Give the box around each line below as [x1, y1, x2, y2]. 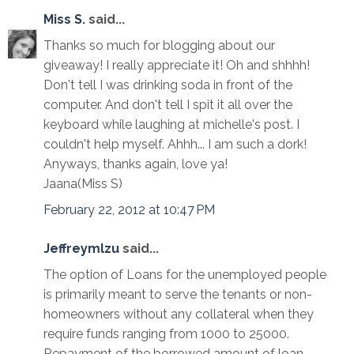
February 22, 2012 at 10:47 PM [43, 202, 215, 218]
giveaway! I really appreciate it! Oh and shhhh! [43, 58, 310, 73]
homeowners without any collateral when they [43, 307, 314, 322]
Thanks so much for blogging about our [43, 38, 275, 54]
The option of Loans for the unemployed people [43, 267, 326, 283]
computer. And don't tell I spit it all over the [43, 97, 292, 113]
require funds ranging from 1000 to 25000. [43, 326, 289, 342]
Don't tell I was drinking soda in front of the [43, 77, 292, 93]
